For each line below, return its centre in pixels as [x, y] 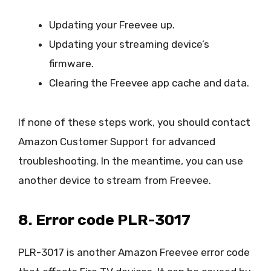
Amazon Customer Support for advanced [117, 141]
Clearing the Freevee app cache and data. [149, 83]
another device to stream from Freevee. [115, 180]
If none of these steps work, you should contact [134, 122]
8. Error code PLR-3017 [104, 220]
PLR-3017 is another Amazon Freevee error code [134, 252]
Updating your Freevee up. [112, 25]
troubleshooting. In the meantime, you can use [131, 161]
